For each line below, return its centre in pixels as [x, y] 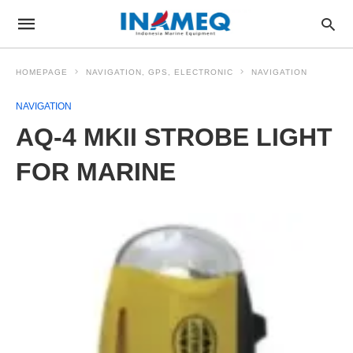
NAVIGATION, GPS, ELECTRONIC [160, 72]
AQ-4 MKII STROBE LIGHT [174, 137]
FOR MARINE [96, 172]
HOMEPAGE [42, 72]
